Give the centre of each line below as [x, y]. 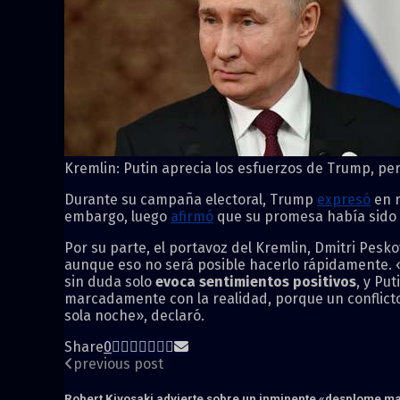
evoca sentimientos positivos [256, 281]
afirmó [192, 216]
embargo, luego [117, 216]
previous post [118, 363]
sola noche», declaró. [134, 315]
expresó [344, 199]
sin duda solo [110, 281]
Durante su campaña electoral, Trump [191, 199]
